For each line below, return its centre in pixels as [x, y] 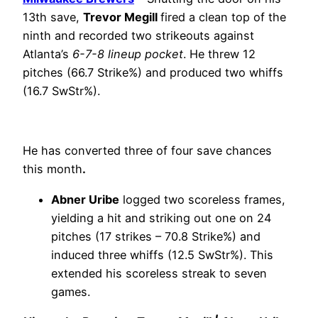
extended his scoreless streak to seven [159, 273]
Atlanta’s [46, 54]
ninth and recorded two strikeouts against [138, 35]
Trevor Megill [122, 17]
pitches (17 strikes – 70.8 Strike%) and [156, 236]
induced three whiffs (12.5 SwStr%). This [162, 254]
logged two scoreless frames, [202, 199]
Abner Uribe [85, 199]
